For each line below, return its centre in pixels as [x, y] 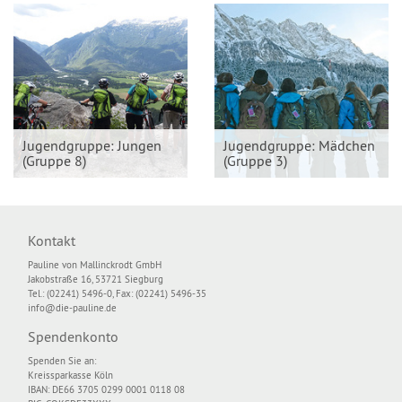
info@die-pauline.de [72, 308]
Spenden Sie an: [62, 361]
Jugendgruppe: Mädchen [299, 145]
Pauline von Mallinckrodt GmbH [95, 265]
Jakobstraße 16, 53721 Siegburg [96, 279]
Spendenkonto [73, 336]
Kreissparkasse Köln [70, 375]
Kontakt [52, 240]
